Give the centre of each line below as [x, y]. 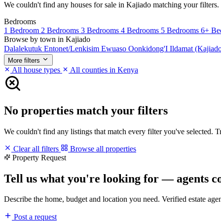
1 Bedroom [22, 30]
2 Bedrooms [61, 30]
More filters [24, 60]
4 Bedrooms [141, 30]
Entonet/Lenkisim [73, 48]
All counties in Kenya [103, 70]
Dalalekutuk [24, 48]
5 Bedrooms [181, 30]
